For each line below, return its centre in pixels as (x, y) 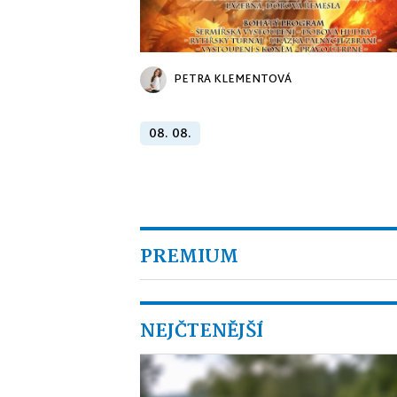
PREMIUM (189, 257)
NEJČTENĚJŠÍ (202, 331)
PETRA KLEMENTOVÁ (233, 80)
